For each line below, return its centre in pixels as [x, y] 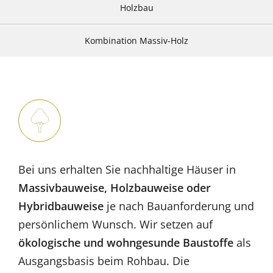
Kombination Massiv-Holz [136, 41]
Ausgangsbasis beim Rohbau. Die [104, 261]
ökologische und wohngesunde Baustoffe [126, 243]
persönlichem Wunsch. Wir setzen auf [115, 224]
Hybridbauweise [61, 206]
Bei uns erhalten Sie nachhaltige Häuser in [127, 169]
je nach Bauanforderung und [179, 206]
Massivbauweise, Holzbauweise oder [115, 188]
